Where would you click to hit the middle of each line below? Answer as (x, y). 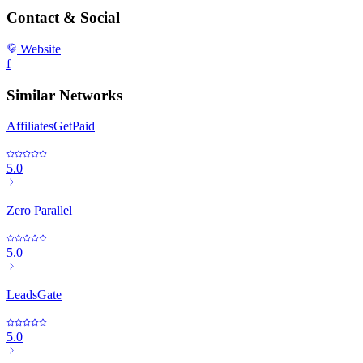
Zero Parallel (39, 211)
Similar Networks (64, 95)
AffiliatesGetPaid (51, 126)
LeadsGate (34, 295)
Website (39, 49)
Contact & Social (63, 18)
